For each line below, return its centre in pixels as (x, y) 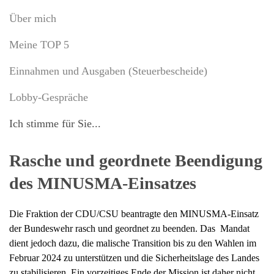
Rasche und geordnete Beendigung (136, 161)
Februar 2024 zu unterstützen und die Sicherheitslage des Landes (134, 258)
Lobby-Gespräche (49, 98)
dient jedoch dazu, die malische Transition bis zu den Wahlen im (133, 243)
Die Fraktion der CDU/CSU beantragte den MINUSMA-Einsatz (134, 214)
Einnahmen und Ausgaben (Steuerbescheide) (108, 71)
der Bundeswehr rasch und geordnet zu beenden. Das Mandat (129, 229)
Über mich (33, 19)
